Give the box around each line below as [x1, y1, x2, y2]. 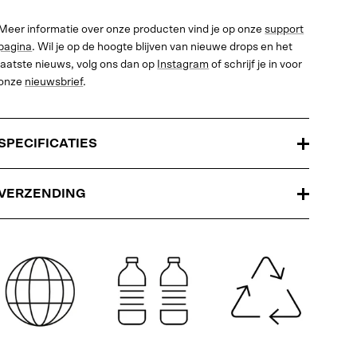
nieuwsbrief [25, 76, 84, 88]
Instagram [157, 59, 210, 70]
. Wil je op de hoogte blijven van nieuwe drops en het [32, 41, 293, 53]
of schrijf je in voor [209, 59, 303, 70]
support [265, 24, 304, 35]
